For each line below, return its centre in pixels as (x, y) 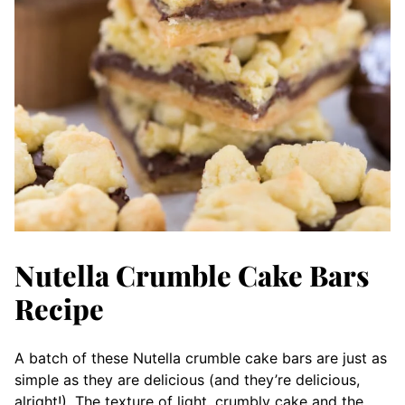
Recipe (59, 308)
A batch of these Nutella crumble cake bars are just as (201, 358)
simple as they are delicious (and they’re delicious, (187, 379)
